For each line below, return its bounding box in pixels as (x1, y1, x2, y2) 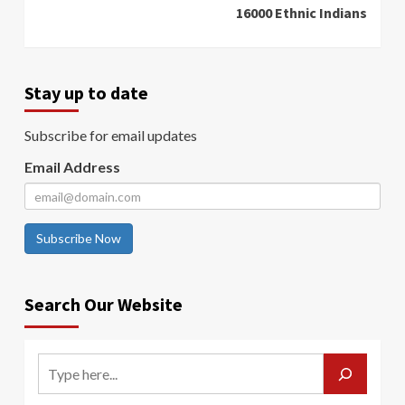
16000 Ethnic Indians (236, 4, 367, 23)
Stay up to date (24, 81, 148, 105)
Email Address (24, 158, 120, 176)
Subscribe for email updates (24, 127, 197, 145)
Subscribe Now (36, 231, 121, 247)
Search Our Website (24, 293, 183, 316)
